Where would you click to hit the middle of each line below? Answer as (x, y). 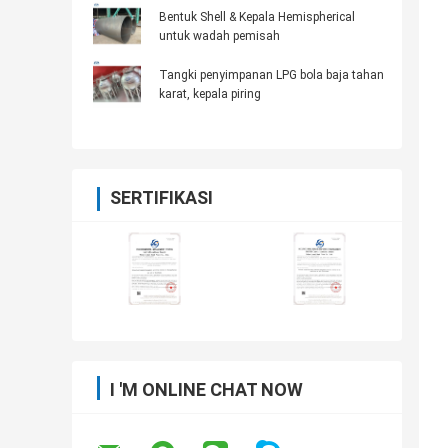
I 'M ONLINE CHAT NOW (206, 390)
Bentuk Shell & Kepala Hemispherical (257, 17)
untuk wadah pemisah (219, 36)
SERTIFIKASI (161, 198)
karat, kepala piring (210, 94)
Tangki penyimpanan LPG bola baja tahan (271, 75)
